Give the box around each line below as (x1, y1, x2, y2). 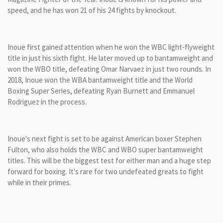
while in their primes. (7, 177, 71, 187)
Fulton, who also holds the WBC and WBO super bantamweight (7, 144, 203, 154)
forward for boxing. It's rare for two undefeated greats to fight (7, 166, 204, 176)
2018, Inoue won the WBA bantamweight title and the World (7, 75, 193, 85)
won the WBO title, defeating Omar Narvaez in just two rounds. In (7, 64, 211, 74)
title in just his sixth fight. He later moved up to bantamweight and (7, 53, 213, 63)
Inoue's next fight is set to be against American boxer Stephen (7, 133, 202, 143)
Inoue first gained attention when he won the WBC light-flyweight (7, 42, 215, 52)
